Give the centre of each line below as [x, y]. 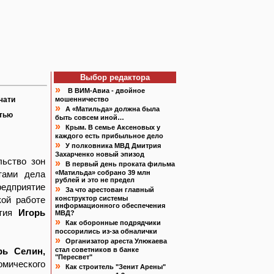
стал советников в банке [97, 250]
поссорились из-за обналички [106, 231]
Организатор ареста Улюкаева [116, 241]
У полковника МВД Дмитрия [113, 146]
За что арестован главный [110, 190]
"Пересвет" [74, 257]
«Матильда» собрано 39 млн [103, 172]
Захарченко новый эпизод [100, 154]
